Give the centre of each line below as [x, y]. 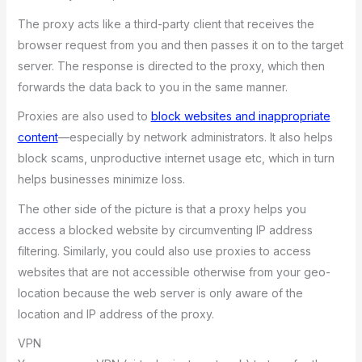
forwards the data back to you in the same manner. [152, 86]
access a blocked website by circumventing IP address [165, 229]
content [38, 137]
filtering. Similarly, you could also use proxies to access [164, 250]
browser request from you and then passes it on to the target [180, 44]
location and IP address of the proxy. [116, 314]
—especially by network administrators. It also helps [195, 137]
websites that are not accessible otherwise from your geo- [174, 271]
